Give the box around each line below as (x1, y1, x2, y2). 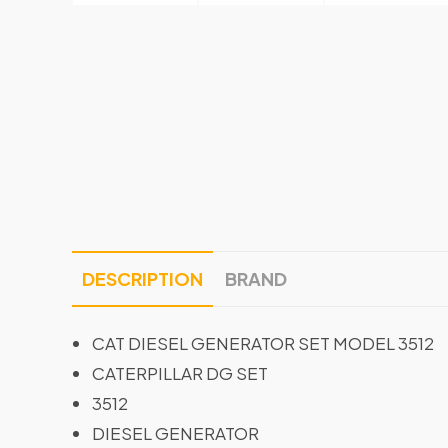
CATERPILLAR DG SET (92, 361, 268, 384)
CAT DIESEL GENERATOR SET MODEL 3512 (92, 331, 434, 354)
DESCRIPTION (82, 266, 203, 290)
